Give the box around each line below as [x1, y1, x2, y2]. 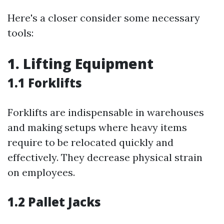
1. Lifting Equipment [7, 54, 153, 73]
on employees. [7, 166, 75, 179]
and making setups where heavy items [7, 121, 187, 134]
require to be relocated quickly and [7, 136, 173, 149]
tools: [7, 26, 33, 39]
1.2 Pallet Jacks [7, 193, 101, 210]
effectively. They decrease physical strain [7, 151, 202, 164]
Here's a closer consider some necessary [7, 11, 200, 24]
